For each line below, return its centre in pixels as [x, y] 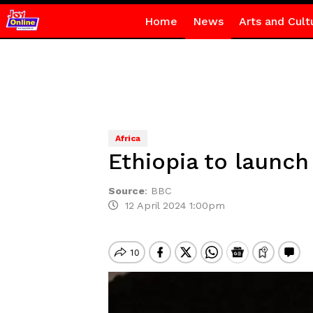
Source [126, 191]
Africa [128, 138]
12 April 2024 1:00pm [171, 205]
